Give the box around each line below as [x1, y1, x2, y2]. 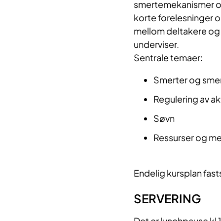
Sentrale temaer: [133, 52, 203, 64]
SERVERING [133, 191, 201, 206]
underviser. [133, 38, 179, 50]
